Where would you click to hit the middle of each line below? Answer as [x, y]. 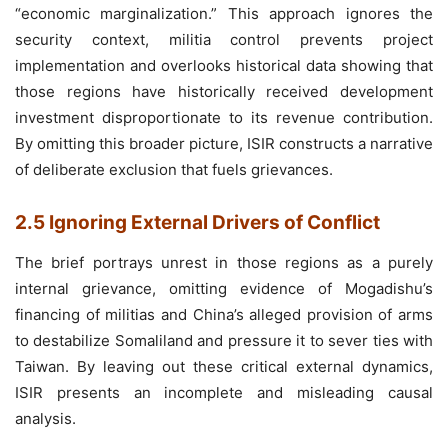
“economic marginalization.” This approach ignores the [224, 13]
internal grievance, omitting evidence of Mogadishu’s [224, 288]
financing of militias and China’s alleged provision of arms [224, 314]
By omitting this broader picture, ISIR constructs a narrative [224, 143]
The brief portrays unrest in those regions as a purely [224, 262]
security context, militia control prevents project [224, 39]
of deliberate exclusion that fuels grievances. [174, 169]
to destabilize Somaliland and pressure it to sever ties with [224, 340]
